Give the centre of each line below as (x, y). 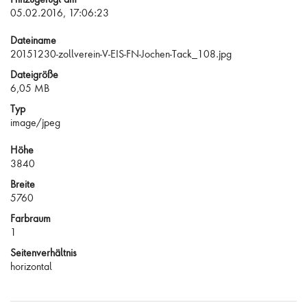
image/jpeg (35, 122)
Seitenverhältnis (44, 253)
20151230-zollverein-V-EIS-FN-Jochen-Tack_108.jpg (121, 54)
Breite (23, 184)
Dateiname (33, 40)
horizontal (31, 266)
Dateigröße (34, 74)
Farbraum (30, 218)
